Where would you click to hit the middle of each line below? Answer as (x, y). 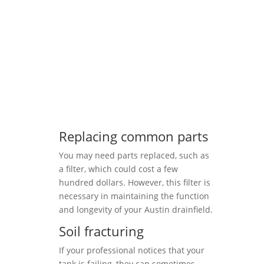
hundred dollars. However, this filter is (135, 182)
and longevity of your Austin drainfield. (136, 209)
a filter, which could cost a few (118, 169)
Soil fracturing (101, 231)
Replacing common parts (134, 136)
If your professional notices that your (132, 250)
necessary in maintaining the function (134, 196)
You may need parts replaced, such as (134, 155)
